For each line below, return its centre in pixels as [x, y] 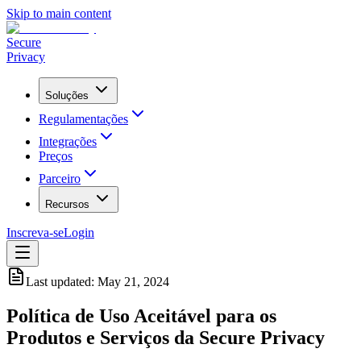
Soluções [67, 95]
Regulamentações [83, 119]
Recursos [67, 204]
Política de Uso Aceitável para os [141, 315]
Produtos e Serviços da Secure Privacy [166, 337]
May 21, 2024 [133, 282]
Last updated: [62, 282]
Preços [56, 156]
